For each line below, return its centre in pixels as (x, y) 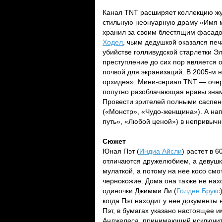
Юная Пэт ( (121, 151)
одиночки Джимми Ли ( (139, 191)
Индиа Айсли (161, 151)
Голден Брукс (198, 191)
